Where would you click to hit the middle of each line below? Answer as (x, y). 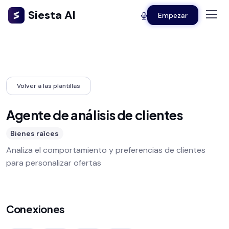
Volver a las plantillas (49, 86)
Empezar (173, 15)
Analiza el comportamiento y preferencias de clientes (106, 150)
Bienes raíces (35, 134)
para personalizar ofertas (54, 163)
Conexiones (36, 209)
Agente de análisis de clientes (95, 115)
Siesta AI (52, 15)
